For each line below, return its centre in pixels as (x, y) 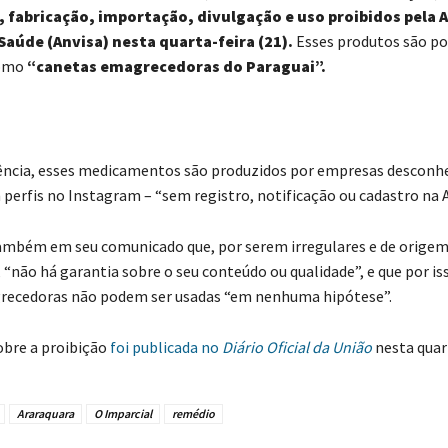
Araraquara (45, 413)
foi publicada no (165, 346)
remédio (193, 413)
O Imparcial (122, 413)
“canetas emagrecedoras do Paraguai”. (176, 65)
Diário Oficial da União (296, 346)
